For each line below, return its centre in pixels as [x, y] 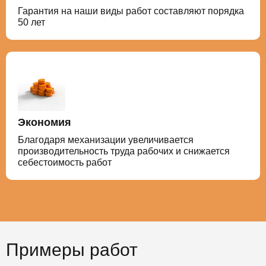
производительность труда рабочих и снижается [124, 151]
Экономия [45, 122]
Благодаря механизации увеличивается [106, 140]
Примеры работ [72, 250]
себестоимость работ [65, 162]
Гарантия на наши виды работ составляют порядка [131, 11]
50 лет [31, 22]
